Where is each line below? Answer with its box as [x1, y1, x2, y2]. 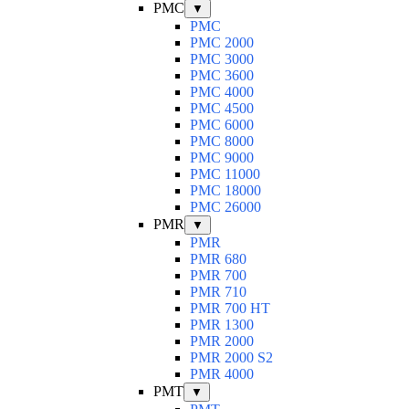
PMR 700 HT [190, 300, 270, 317]
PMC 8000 [190, 133, 254, 150]
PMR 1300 [190, 317, 254, 333]
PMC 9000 [190, 150, 254, 166]
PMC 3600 [190, 68, 254, 84]
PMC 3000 [190, 51, 254, 68]
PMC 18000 [190, 183, 261, 199]
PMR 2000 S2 [190, 350, 273, 366]
